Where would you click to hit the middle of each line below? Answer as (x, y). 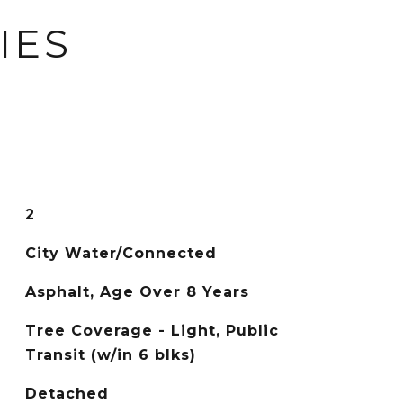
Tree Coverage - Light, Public (152, 331)
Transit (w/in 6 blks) (110, 355)
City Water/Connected (121, 253)
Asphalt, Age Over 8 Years (137, 292)
